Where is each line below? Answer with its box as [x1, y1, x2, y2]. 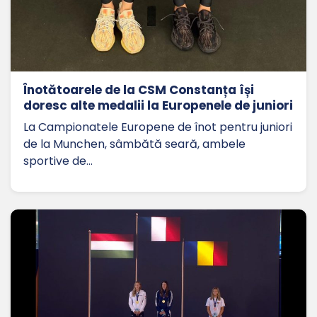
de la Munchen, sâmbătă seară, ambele [23, 136, 246, 153]
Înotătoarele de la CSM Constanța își [23, 81, 254, 99]
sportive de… [23, 153, 93, 170]
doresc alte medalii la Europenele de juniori [23, 97, 293, 115]
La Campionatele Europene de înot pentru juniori [23, 119, 292, 136]
